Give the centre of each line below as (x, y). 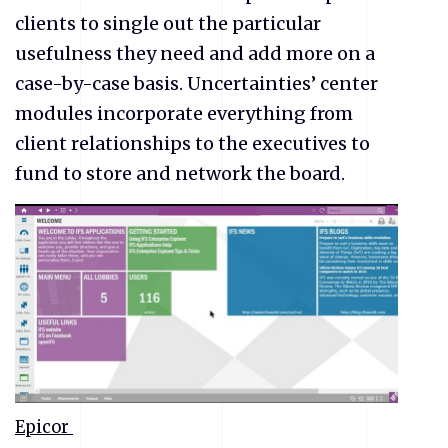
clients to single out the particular (168, 23)
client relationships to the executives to (192, 143)
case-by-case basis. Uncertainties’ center (196, 83)
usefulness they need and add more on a (195, 53)
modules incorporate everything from (184, 113)
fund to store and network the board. (182, 173)
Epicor (44, 427)
